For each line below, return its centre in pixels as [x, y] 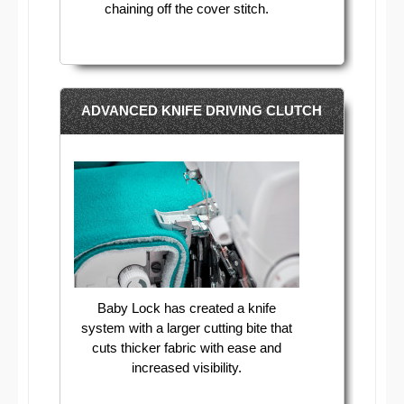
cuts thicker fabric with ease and [186, 348]
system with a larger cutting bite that [186, 328]
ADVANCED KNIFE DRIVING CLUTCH [202, 110]
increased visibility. [186, 368]
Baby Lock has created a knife [186, 308]
